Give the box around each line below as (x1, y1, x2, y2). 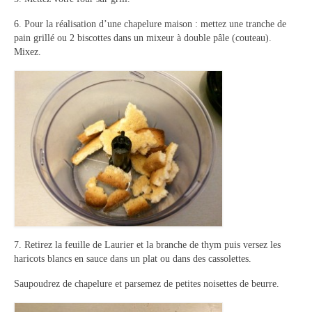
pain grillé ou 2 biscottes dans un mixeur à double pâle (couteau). (14, 32, 272, 43)
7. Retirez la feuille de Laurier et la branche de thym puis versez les (14, 240, 281, 250)
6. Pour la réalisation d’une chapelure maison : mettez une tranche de (14, 18, 286, 29)
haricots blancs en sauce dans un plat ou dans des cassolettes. (14, 253, 251, 264)
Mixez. (14, 46, 41, 57)
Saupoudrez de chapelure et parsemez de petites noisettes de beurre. (14, 279, 279, 289)
